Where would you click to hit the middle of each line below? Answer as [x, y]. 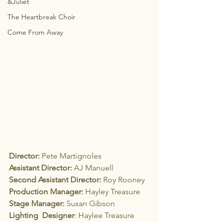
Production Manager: [46, 192]
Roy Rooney [123, 180]
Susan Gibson [90, 203]
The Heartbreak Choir [41, 17]
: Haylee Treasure [104, 215]
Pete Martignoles [71, 156]
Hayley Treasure [112, 192]
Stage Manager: [37, 203]
